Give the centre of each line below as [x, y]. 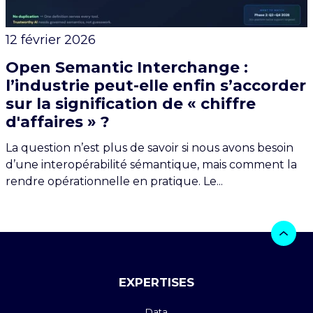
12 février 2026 [51, 40]
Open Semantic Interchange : [127, 68]
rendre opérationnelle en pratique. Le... [114, 182]
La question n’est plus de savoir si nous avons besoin [150, 148]
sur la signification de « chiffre [131, 104]
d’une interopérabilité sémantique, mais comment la [151, 165]
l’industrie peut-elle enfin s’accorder [156, 86]
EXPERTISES [156, 283]
